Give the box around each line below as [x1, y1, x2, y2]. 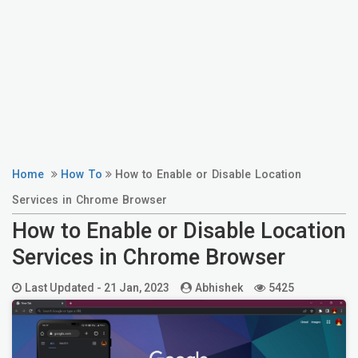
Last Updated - [25, 279, 104, 296]
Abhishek [195, 279, 243, 296]
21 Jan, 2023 [104, 279, 169, 296]
